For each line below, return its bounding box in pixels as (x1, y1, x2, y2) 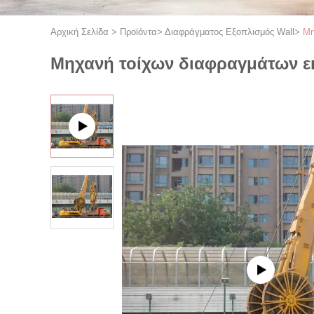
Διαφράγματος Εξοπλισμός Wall (165, 27, 294, 37)
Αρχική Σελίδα (50, 27, 109, 37)
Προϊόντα (120, 27, 157, 37)
